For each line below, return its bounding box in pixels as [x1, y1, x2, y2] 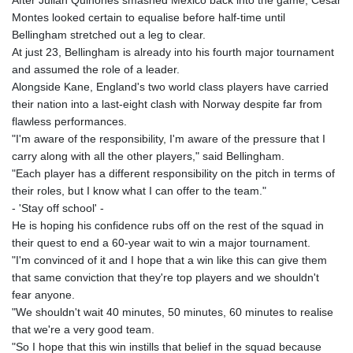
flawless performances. [12, 115, 127, 128]
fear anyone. [12, 288, 75, 302]
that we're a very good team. [12, 323, 154, 336]
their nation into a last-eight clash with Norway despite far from [12, 98, 322, 111]
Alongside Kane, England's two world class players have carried [12, 80, 329, 94]
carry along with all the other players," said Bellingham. [12, 150, 284, 163]
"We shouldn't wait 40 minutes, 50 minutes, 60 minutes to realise [12, 306, 333, 319]
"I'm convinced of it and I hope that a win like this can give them [12, 254, 327, 267]
